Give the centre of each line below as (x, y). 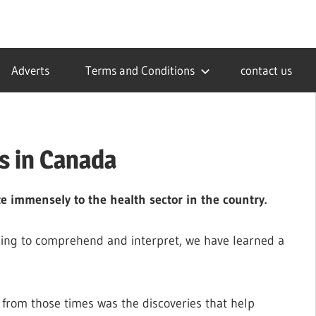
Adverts (30, 70)
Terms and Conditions (140, 70)
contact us (266, 70)
